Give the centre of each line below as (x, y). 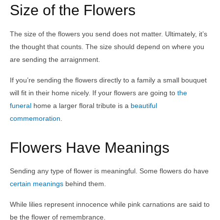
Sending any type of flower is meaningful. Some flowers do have (109, 171)
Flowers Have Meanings (90, 147)
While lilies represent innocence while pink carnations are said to (110, 205)
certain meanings (37, 184)
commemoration (35, 118)
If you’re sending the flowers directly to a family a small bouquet (108, 80)
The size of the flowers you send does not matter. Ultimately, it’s (109, 34)
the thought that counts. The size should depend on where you (107, 46)
